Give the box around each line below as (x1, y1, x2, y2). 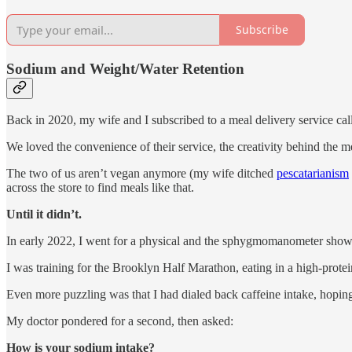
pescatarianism (277, 167, 349, 181)
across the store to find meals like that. (6, 181, 194, 195)
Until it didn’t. (6, 207, 82, 222)
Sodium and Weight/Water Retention (6, 60, 244, 77)
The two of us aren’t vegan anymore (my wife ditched (6, 167, 277, 181)
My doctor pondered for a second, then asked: (6, 314, 233, 328)
